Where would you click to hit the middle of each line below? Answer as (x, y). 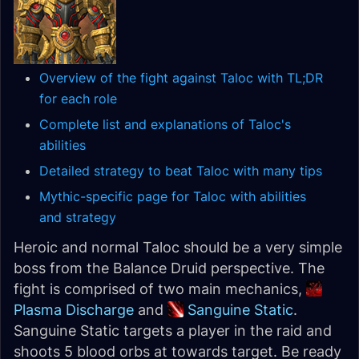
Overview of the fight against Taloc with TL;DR (181, 78)
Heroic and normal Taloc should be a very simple (178, 247)
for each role (78, 99)
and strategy (78, 217)
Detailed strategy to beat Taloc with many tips (181, 171)
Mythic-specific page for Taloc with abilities (173, 196)
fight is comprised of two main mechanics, (160, 289)
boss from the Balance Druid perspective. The (169, 268)
